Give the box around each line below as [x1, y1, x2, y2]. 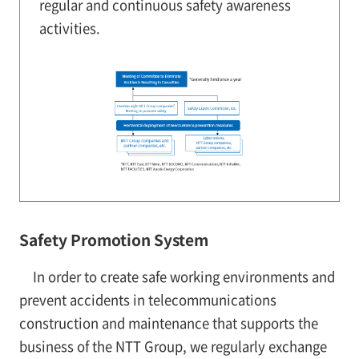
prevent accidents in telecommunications [18, 289, 276, 309]
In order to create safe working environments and [32, 266, 335, 286]
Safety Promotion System [18, 228, 208, 251]
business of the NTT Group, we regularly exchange [18, 336, 327, 356]
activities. [38, 18, 100, 38]
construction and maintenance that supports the [18, 313, 318, 333]
